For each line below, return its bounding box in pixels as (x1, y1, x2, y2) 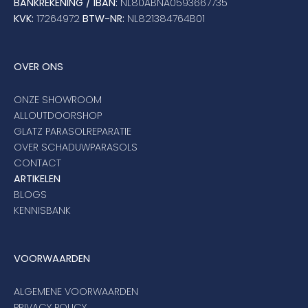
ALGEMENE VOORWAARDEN (14, 285, 138, 299)
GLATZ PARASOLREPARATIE (14, 124, 131, 139)
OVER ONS (14, 60, 63, 74)
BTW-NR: (82, 12, 127, 26)
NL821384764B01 (127, 12, 205, 26)
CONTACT (14, 156, 61, 170)
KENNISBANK (14, 203, 71, 218)
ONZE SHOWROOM (14, 93, 102, 107)
